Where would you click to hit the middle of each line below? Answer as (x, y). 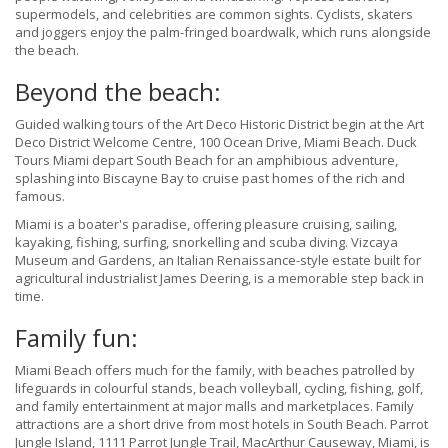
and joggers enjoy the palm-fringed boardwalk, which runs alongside (223, 32)
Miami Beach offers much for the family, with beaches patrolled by (215, 370)
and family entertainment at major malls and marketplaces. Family (214, 406)
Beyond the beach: (118, 92)
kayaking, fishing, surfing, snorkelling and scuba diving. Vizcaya (206, 242)
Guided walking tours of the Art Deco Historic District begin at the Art (219, 124)
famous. (40, 196)
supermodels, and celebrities (103, 14)
